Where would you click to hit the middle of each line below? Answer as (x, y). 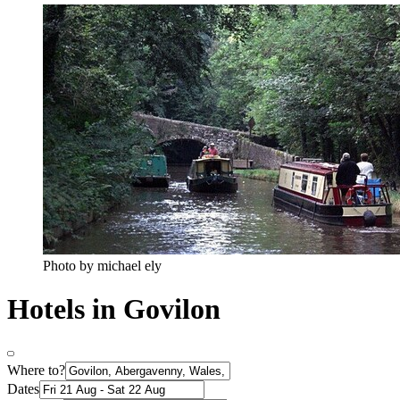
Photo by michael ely (102, 265)
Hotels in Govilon (114, 309)
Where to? (36, 370)
